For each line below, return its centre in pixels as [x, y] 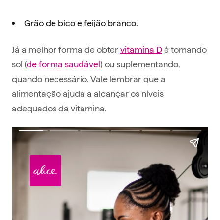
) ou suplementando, [140, 64]
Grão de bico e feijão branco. [81, 23]
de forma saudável [63, 64]
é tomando [184, 49]
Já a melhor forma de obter [66, 49]
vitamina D [141, 49]
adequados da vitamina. [59, 108]
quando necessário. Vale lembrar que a [89, 79]
